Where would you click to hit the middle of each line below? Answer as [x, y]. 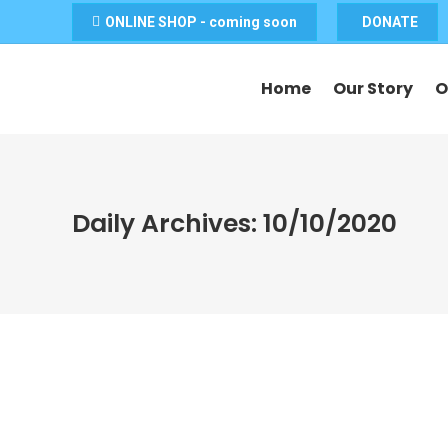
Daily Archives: [167, 223]
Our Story [372, 88]
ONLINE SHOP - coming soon [201, 22]
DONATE [390, 22]
